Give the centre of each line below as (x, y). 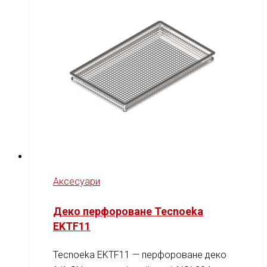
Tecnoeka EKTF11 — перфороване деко (140, 255)
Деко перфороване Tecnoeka (128, 211)
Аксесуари (77, 181)
